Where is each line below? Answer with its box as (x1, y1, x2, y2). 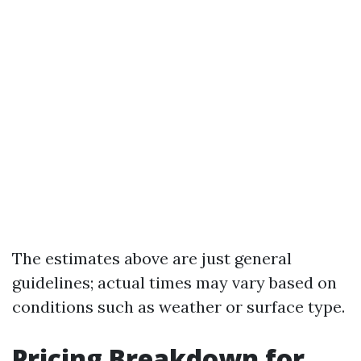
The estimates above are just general (12, 248, 292, 268)
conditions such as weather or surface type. (12, 297, 345, 317)
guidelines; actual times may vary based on (12, 272, 337, 293)
